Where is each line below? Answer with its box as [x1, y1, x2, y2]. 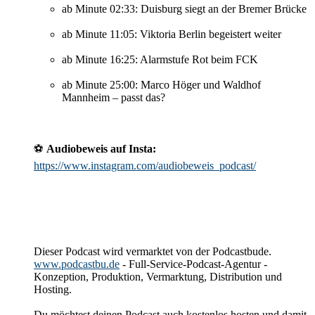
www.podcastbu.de [34, 258, 120, 271]
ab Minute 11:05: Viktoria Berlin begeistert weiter [62, 28, 281, 41]
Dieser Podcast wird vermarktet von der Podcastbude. [34, 245, 271, 258]
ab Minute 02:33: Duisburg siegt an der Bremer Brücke [62, 3, 307, 15]
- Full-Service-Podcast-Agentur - [120, 258, 267, 271]
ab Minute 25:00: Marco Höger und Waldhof [62, 79, 261, 91]
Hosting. [34, 283, 72, 296]
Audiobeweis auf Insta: [46, 143, 156, 155]
